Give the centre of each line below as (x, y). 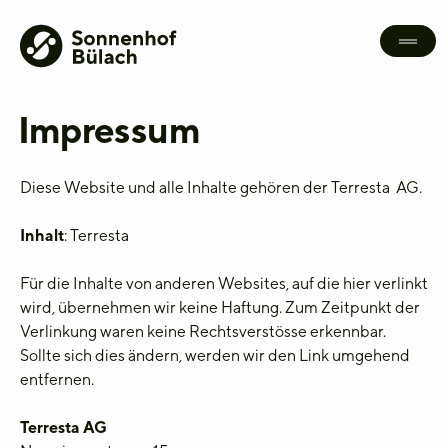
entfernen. (57, 379)
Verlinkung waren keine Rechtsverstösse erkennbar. (203, 331)
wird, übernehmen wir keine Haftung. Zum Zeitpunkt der (220, 307)
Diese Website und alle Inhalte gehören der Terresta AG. (221, 187)
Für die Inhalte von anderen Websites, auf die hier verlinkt (224, 283)
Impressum (108, 129)
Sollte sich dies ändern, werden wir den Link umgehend (215, 355)
